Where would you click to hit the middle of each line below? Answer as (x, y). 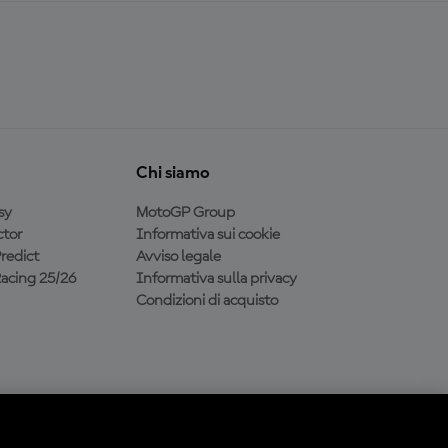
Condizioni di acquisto (206, 301)
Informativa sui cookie (207, 235)
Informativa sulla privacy (216, 279)
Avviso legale (178, 257)
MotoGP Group (185, 213)
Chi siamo (172, 173)
